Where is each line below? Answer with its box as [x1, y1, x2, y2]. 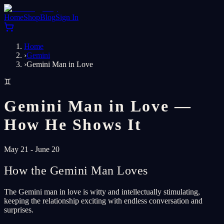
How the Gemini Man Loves [4, 163, 148, 177]
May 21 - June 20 [4, 144, 59, 153]
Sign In [55, 13, 78, 21]
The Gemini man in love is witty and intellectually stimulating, [4, 187, 200, 196]
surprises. [4, 205, 33, 214]
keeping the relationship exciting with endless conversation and [4, 196, 202, 205]
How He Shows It [4, 115, 142, 134]
